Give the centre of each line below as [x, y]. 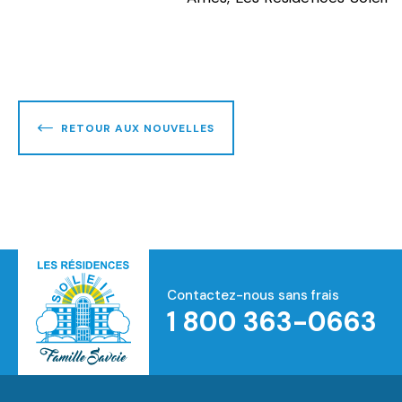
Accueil [105, 320]
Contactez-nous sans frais [253, 295]
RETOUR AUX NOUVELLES [138, 128]
